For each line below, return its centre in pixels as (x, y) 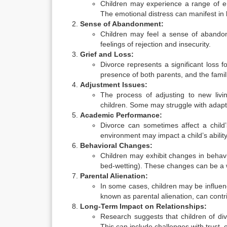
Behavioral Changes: (116, 145)
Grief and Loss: (107, 54)
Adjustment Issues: (114, 85)
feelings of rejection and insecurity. (156, 44)
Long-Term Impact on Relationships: (143, 206)
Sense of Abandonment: (122, 24)
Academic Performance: (121, 115)
